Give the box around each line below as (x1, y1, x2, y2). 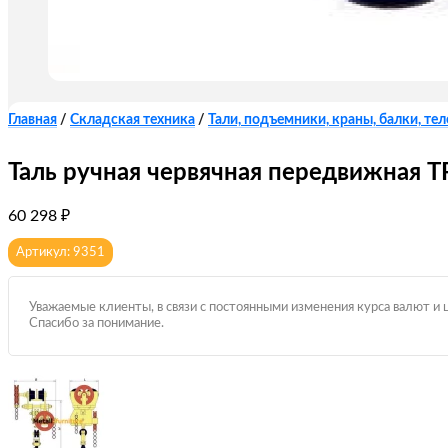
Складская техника (70, 113, 195, 127)
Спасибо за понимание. (29, 317, 164, 331)
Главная (8, 113, 57, 127)
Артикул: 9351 (16, 246, 105, 260)
